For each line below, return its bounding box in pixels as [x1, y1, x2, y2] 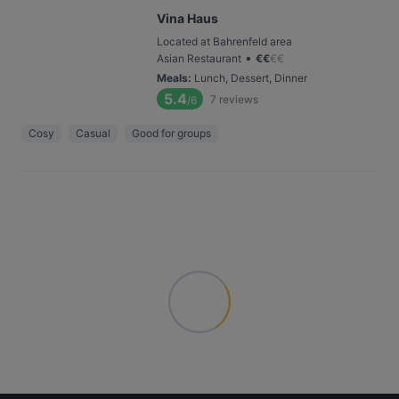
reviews [219, 92, 258, 106]
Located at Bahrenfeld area [157, 35, 292, 48]
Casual [76, 126, 110, 140]
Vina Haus [157, 11, 218, 26]
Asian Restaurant [157, 52, 241, 65]
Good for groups [132, 126, 211, 140]
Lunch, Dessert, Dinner [194, 71, 307, 85]
